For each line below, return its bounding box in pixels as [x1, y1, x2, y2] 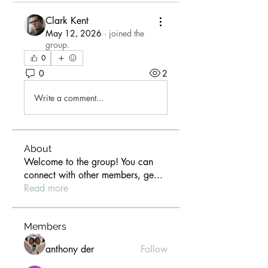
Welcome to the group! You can [24, 156, 153, 168]
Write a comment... [34, 92, 103, 103]
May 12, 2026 [45, 28, 102, 39]
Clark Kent [45, 14, 89, 27]
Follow [141, 243, 167, 255]
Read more [24, 182, 68, 194]
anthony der [45, 243, 94, 255]
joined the [109, 28, 144, 39]
